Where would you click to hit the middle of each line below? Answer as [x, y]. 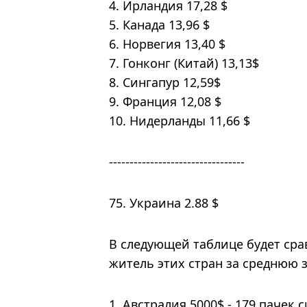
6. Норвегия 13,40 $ [167, 44]
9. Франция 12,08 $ [165, 101]
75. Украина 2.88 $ [164, 202]
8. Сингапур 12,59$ [165, 82]
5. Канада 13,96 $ [159, 24]
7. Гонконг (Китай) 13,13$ [184, 63]
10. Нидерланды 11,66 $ [180, 120]
